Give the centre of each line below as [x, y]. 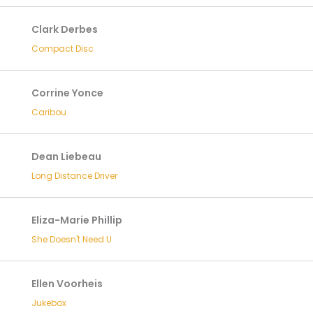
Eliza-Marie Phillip [77, 220]
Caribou [49, 112]
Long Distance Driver [74, 176]
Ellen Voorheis [67, 284]
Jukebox [49, 303]
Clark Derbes [64, 29]
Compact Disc [62, 49]
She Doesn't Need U [71, 239]
